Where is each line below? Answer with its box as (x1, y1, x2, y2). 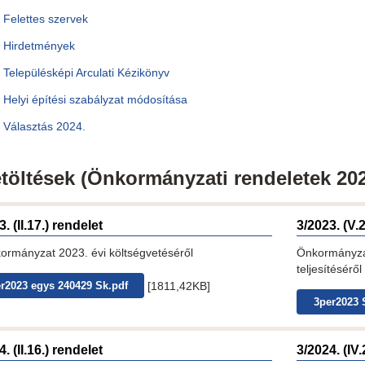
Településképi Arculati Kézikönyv (3, 66, 169, 80)
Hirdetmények (3, 39, 75, 53)
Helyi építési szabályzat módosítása (3, 93, 187, 107)
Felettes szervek (3, 12, 88, 26)
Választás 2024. (3, 120, 86, 134)
